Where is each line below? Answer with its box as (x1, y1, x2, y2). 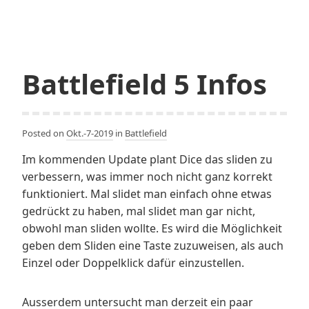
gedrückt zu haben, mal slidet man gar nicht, (22, 203, 255, 219)
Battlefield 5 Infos (22, 64, 267, 103)
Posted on (22, 126, 66, 139)
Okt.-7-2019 (66, 126, 113, 139)
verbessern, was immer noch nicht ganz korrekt (22, 168, 272, 184)
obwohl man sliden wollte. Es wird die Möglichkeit (22, 220, 282, 236)
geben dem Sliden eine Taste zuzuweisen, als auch (22, 237, 283, 253)
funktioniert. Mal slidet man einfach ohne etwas (22, 186, 272, 201)
